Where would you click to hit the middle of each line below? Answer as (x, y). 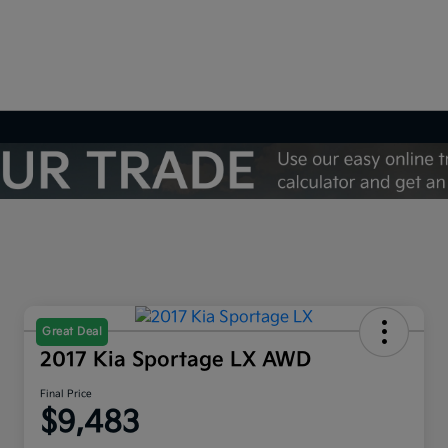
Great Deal (72, 332)
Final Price (66, 394)
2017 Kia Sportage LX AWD (175, 360)
